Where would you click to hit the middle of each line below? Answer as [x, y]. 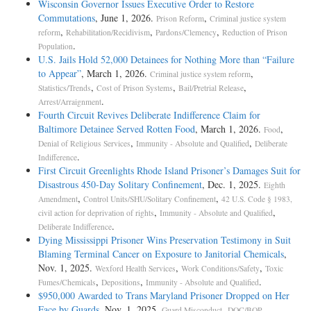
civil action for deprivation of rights [96, 212]
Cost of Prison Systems [135, 87]
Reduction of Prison [255, 32]
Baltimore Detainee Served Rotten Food [117, 128]
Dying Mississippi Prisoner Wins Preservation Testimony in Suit [165, 239]
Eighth [275, 185]
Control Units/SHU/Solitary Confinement [150, 199]
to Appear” [60, 73]
